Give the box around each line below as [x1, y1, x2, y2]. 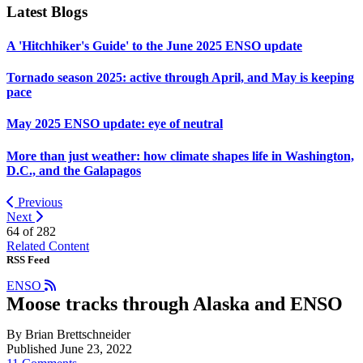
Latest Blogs [6, 3, 88, 21]
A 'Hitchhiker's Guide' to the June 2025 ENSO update [6, 38, 302, 53]
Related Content [6, 238, 89, 253]
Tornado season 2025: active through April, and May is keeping [6, 70, 354, 84]
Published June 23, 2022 [6, 341, 132, 356]
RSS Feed [6, 253, 49, 266]
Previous [15, 194, 62, 209]
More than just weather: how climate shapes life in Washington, [6, 148, 354, 163]
